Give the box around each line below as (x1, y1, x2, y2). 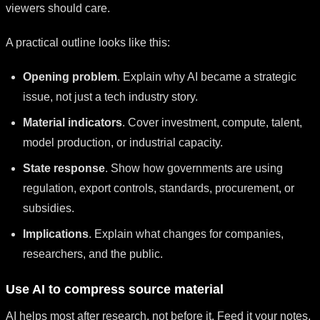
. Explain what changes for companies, (89, 227, 284, 240)
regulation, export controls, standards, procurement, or (23, 181, 294, 194)
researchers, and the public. (23, 247, 163, 260)
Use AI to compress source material (6, 281, 224, 296)
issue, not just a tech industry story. (23, 90, 198, 103)
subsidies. (23, 201, 74, 214)
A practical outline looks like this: (6, 36, 170, 49)
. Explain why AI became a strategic (117, 70, 296, 83)
